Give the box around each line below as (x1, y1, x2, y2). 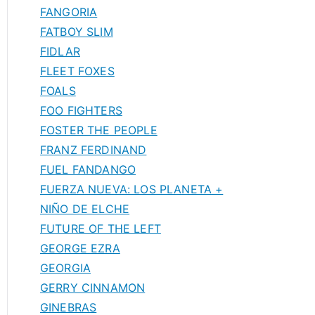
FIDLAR (40, 44, 80, 58)
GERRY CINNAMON (40, 281, 146, 295)
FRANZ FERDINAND (40, 143, 147, 157)
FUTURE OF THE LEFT (40, 221, 161, 236)
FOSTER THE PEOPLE (40, 123, 157, 137)
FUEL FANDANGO (40, 162, 136, 176)
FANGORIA (40, 5, 98, 19)
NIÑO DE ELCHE (40, 202, 130, 216)
